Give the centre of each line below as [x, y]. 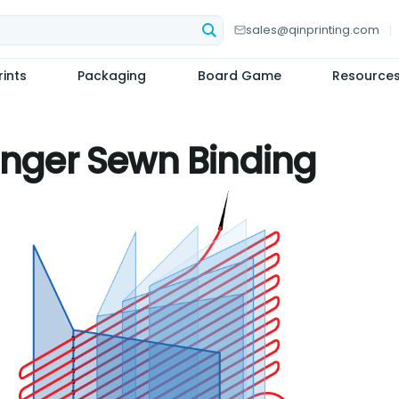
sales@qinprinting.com [313, 30]
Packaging [112, 76]
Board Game [239, 76]
